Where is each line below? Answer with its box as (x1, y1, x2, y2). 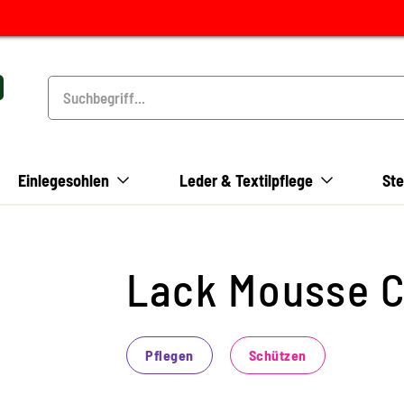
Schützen (248, 346, 307, 363)
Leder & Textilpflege (179, 170, 317, 190)
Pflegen (145, 346, 194, 363)
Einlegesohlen (18, 170, 110, 190)
